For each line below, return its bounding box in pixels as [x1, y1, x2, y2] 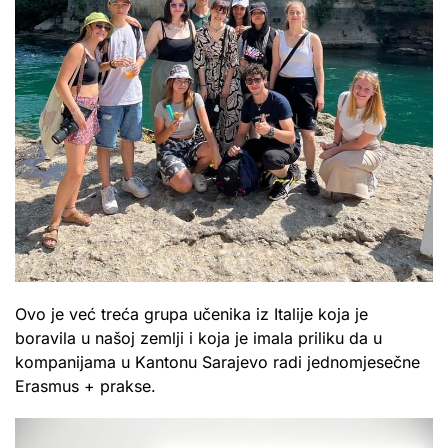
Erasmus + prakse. [15, 376, 156, 397]
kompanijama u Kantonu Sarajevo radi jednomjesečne [15, 352, 420, 373]
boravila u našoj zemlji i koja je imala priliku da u [15, 328, 387, 349]
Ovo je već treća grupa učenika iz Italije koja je [15, 304, 368, 325]
